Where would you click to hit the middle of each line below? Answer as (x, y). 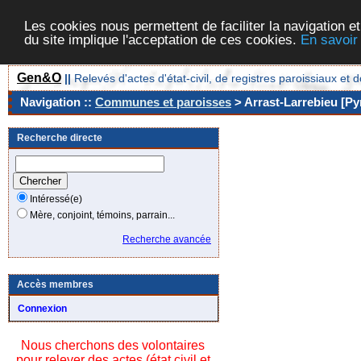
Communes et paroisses (163, 102)
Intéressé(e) (56, 199)
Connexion (42, 309)
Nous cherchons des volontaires (113, 345)
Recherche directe (60, 138)
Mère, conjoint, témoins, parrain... (102, 215)
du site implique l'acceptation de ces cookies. (162, 39)
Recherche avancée (167, 239)
